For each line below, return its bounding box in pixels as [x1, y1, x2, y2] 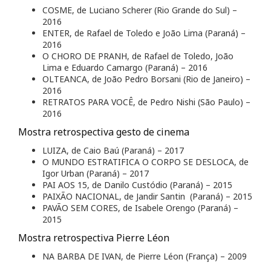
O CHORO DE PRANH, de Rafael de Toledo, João [42, 50, 233, 62]
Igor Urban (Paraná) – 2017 [42, 168, 149, 180]
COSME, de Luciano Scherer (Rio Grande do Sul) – [42, 4, 237, 16]
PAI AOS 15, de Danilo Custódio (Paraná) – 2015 [42, 179, 232, 191]
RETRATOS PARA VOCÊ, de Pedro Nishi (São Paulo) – [42, 96, 250, 108]
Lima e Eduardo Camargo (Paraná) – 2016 [42, 62, 207, 74]
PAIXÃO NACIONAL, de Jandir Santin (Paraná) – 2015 [42, 191, 252, 203]
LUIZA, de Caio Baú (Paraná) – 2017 [42, 145, 184, 157]
